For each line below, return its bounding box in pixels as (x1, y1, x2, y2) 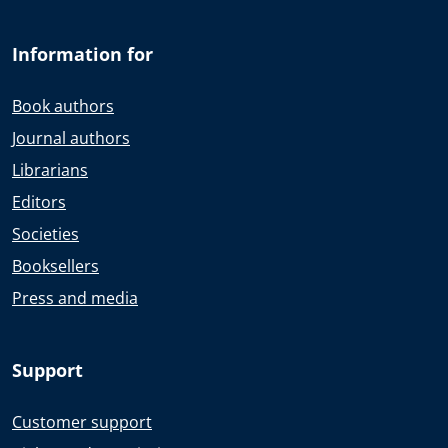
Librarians (12, 159, 88, 181)
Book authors (12, 95, 114, 117)
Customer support (12, 411, 152, 433)
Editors (12, 191, 66, 213)
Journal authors (12, 127, 130, 149)
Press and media (12, 287, 138, 309)
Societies (12, 223, 79, 245)
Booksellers (12, 255, 99, 277)
